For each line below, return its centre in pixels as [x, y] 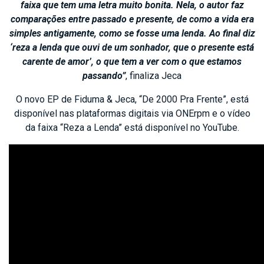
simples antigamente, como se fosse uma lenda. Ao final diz [132, 33]
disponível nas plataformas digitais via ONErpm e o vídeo [132, 113]
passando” [104, 75]
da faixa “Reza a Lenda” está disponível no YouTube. [132, 127]
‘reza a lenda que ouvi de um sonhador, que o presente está [132, 47]
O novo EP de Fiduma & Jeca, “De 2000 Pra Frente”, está [132, 99]
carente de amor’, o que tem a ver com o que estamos [132, 61]
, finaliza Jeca [154, 75]
